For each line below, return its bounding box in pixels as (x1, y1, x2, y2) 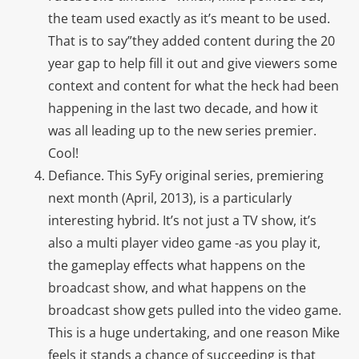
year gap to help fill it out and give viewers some (48, 54, 337, 72)
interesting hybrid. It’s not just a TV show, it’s (48, 211, 317, 229)
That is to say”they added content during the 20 (48, 31, 335, 50)
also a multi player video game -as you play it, (48, 233, 321, 252)
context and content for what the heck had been (48, 76, 339, 95)
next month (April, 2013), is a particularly (48, 188, 292, 207)
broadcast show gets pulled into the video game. (48, 301, 341, 319)
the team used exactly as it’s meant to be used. (48, 9, 330, 27)
